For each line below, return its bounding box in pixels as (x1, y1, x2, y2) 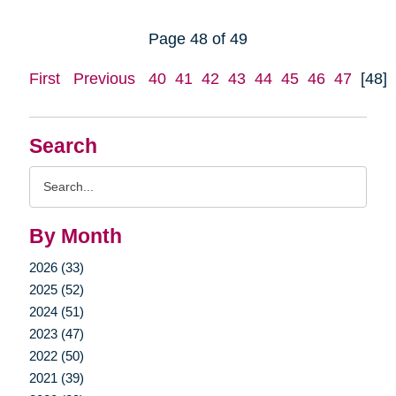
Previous (72, 69, 135, 88)
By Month (28, 225, 122, 247)
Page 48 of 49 (148, 29, 247, 48)
